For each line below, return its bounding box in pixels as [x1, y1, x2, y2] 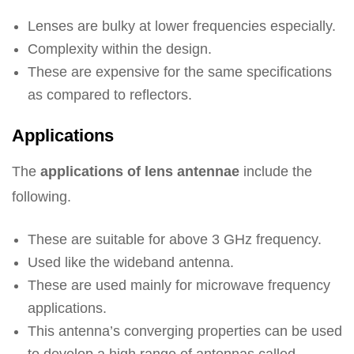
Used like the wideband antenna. [28, 254, 234, 270]
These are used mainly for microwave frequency [28, 277, 330, 293]
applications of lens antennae [40, 164, 239, 179]
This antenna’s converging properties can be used [28, 323, 342, 339]
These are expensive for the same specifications [28, 64, 332, 80]
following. [12, 189, 71, 205]
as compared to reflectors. [28, 87, 192, 103]
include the [239, 164, 312, 179]
